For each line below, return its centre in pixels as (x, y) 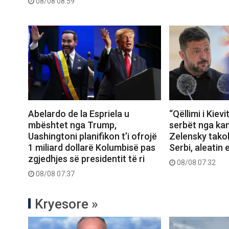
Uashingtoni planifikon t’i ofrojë (93, 136)
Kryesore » (66, 204)
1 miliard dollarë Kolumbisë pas (92, 148)
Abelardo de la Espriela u (79, 114)
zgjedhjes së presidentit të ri (86, 159)
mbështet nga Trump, (72, 125)
